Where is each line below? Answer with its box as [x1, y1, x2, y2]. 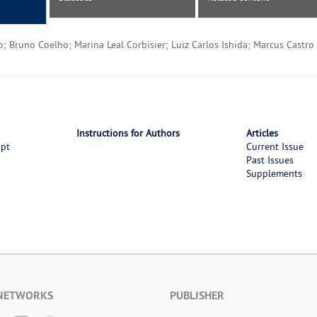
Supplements [246, 167, 302, 180]
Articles [246, 127, 278, 140]
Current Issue [246, 140, 304, 154]
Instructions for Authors [76, 127, 180, 140]
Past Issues [246, 154, 294, 167]
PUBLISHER [170, 288, 224, 304]
